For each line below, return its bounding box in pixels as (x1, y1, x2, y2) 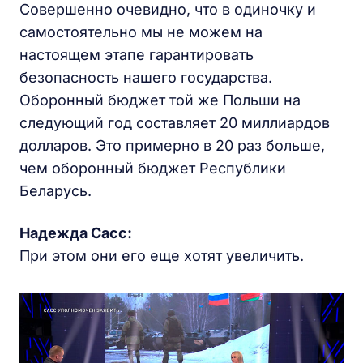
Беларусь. (19, 182, 92, 200)
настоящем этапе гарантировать (19, 46, 254, 64)
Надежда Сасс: (19, 224, 132, 242)
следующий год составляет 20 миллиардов (19, 114, 330, 132)
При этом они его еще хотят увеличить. (19, 247, 304, 265)
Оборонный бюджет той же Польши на (19, 92, 301, 109)
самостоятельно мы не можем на (19, 23, 263, 41)
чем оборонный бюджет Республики (19, 160, 286, 177)
